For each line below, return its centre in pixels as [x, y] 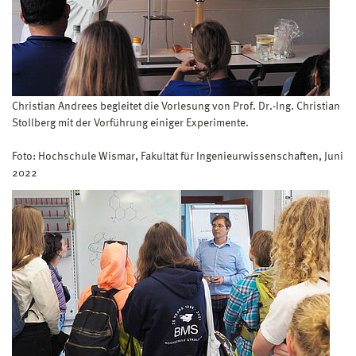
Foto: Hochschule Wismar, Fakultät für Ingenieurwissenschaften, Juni [178, 156]
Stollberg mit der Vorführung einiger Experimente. [130, 123]
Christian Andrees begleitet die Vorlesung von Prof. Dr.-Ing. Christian [176, 106]
